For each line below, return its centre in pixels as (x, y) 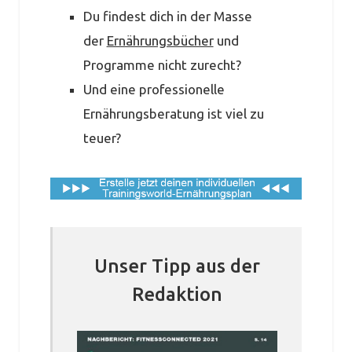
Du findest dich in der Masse (167, 16)
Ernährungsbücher (160, 40)
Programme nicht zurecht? (162, 64)
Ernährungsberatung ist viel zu (173, 113)
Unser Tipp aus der (177, 266)
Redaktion (177, 294)
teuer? (102, 137)
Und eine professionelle (154, 89)
